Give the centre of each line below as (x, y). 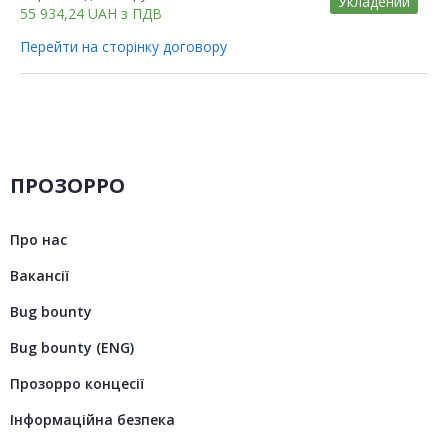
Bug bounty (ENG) (72, 347)
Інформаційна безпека (92, 419)
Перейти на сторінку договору (123, 46)
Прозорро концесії (77, 383)
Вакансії (39, 275)
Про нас (38, 239)
